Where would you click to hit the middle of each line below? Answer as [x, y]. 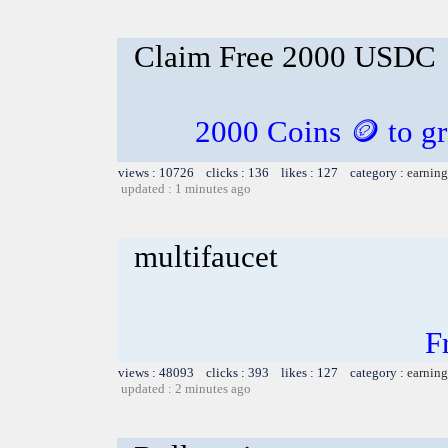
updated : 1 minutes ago [186, 188]
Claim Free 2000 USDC [285, 56]
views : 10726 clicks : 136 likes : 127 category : [262, 172]
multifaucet [206, 256]
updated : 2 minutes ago [186, 388]
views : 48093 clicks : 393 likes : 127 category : [262, 372]
